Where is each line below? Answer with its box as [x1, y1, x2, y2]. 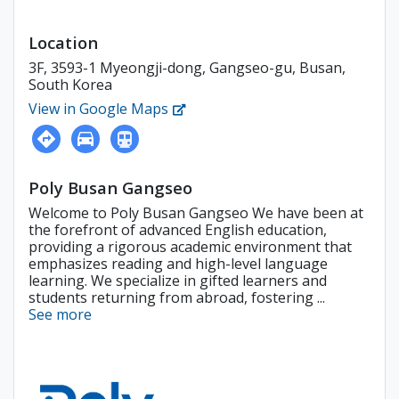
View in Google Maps [28, 99, 172, 118]
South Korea [28, 75, 112, 94]
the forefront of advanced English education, [28, 220, 327, 240]
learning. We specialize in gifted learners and [28, 271, 327, 290]
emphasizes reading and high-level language [28, 254, 328, 273]
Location [28, 31, 98, 53]
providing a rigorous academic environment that [28, 237, 352, 256]
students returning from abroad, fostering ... [28, 288, 325, 307]
